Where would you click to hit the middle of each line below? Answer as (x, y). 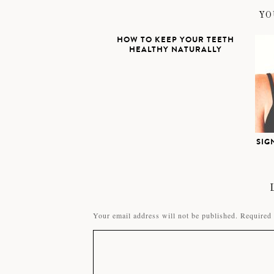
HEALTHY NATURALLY (176, 49)
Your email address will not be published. (165, 215)
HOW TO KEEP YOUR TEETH (176, 39)
